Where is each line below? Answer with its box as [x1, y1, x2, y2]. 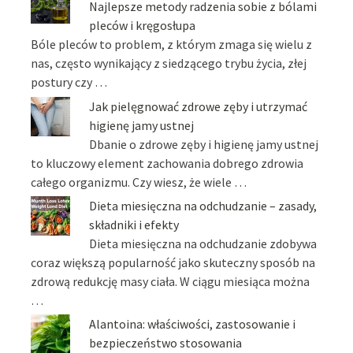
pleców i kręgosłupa [89, 17, 196, 34]
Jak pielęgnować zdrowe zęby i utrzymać [89, 98, 308, 114]
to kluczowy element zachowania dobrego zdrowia [31, 154, 304, 171]
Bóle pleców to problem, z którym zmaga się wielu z [31, 36, 313, 53]
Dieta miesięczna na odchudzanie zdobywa [89, 235, 318, 251]
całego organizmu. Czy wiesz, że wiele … [31, 173, 247, 190]
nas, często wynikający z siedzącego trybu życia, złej [31, 55, 307, 72]
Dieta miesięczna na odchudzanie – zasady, [89, 197, 318, 214]
